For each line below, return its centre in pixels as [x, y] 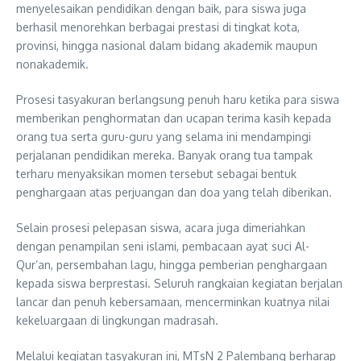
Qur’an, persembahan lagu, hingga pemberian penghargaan [172, 264]
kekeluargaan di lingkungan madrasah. [117, 320]
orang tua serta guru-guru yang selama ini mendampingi [164, 136]
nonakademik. [52, 64]
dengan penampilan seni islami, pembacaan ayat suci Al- [163, 246]
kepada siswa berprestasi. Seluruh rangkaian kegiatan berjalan [179, 283]
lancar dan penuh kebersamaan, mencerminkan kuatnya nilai [173, 301]
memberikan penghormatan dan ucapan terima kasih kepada [174, 118]
